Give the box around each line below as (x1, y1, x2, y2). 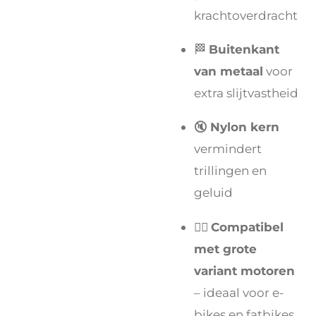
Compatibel (211, 219, 284, 234)
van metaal (194, 63, 263, 79)
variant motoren (194, 262, 295, 278)
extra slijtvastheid (194, 85, 298, 101)
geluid (194, 185, 233, 200)
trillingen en (194, 163, 267, 178)
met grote (194, 241, 257, 256)
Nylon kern (210, 119, 279, 135)
